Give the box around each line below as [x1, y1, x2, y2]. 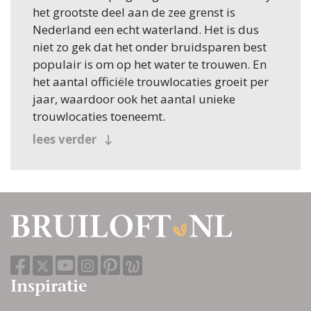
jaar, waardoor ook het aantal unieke [33, 91, 235, 108]
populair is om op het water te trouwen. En [33, 56, 267, 73]
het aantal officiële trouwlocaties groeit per [33, 74, 269, 90]
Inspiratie [10, 279, 87, 296]
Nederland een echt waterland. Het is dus [33, 22, 259, 38]
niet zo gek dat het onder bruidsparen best [33, 39, 267, 56]
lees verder [33, 131, 99, 148]
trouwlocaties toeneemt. [33, 108, 165, 125]
